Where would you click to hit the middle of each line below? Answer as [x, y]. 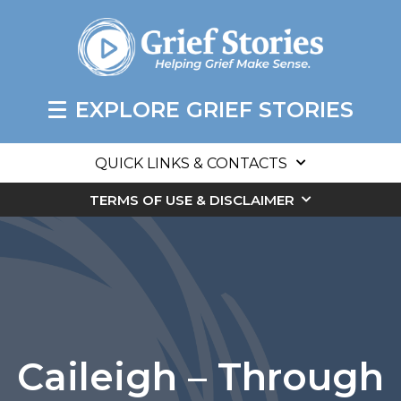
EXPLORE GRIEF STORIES [214, 110]
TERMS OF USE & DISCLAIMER [192, 200]
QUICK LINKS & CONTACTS [191, 164]
